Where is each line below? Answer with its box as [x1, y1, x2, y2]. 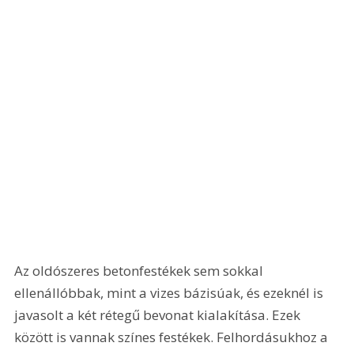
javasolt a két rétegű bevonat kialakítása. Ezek [14, 305, 304, 324]
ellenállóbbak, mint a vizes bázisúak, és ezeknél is [14, 283, 327, 302]
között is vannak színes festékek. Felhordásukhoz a [14, 327, 332, 346]
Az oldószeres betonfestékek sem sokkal [14, 261, 267, 280]
